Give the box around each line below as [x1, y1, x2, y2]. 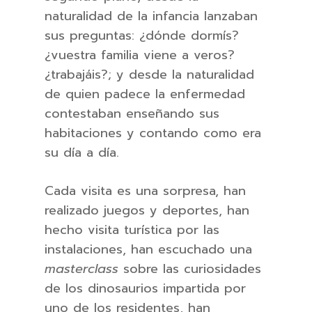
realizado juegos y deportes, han [45, 201, 249, 220]
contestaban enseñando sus [45, 104, 219, 123]
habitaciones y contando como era [45, 123, 261, 143]
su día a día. [45, 143, 119, 162]
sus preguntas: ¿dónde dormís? [45, 26, 239, 45]
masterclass [45, 259, 118, 279]
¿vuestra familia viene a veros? [45, 45, 235, 65]
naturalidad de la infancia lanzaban [45, 6, 258, 26]
